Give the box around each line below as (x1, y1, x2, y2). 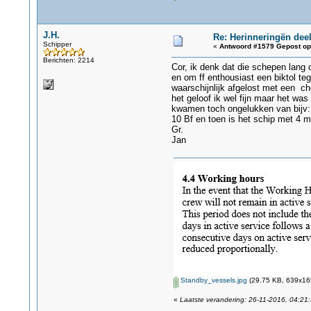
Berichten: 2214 (42, 56, 94, 64)
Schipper (42, 40, 72, 48)
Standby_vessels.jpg (178, 276, 247, 284)
